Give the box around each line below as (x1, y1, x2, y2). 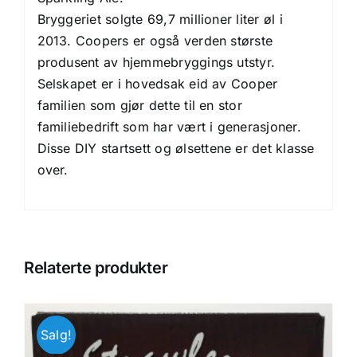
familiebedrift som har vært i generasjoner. (37, 119, 301, 135)
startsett (100, 140, 151, 157)
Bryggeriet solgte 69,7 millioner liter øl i (37, 11, 283, 28)
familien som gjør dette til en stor (37, 97, 242, 114)
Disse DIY (37, 140, 101, 157)
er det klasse (231, 140, 315, 157)
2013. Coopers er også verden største (37, 33, 273, 49)
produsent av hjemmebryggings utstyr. (37, 54, 276, 71)
